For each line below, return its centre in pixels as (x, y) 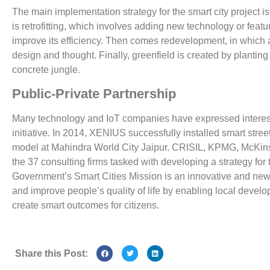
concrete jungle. (46, 70)
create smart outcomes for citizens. (86, 205)
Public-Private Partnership (94, 93)
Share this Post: (51, 253)
